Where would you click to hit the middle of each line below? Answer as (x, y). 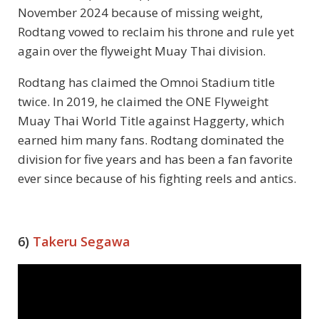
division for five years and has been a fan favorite (155, 159)
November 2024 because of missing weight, (140, 13)
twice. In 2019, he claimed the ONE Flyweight (143, 102)
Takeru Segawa (82, 242)
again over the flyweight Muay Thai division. (142, 51)
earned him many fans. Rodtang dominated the (151, 140)
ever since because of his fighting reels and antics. (157, 179)
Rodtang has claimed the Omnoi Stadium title (146, 83)
